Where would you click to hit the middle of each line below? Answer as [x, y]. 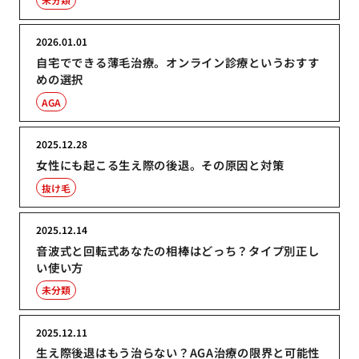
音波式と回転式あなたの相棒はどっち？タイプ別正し [178, 250]
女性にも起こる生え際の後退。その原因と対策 [160, 165]
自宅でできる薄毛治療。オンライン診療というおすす [178, 63]
